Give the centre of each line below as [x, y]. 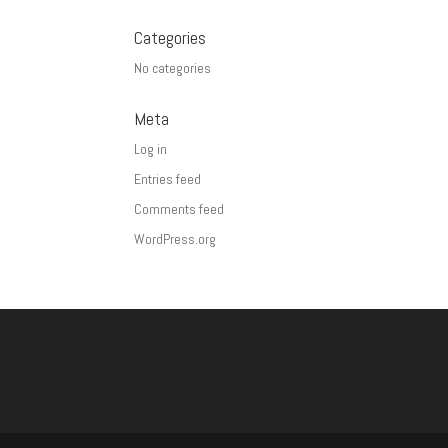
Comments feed [179, 209]
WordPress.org [175, 239]
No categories [173, 68]
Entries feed [168, 179]
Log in [151, 149]
